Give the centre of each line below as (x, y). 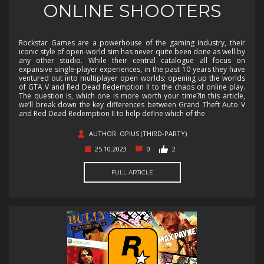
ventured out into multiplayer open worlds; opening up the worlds (132, 78)
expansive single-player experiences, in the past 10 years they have (132, 69)
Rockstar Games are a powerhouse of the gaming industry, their (132, 42)
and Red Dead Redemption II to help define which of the (112, 113)
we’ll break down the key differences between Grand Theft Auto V (132, 104)
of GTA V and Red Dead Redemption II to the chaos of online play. (132, 87)
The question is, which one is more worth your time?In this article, (132, 95)
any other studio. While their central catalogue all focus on (132, 60)
